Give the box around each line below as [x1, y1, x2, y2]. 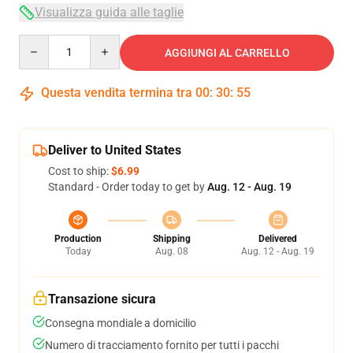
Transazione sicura [48, 292, 156, 307]
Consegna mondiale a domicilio [45, 317, 196, 329]
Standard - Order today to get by [48, 180, 207, 193]
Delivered [258, 233, 297, 244]
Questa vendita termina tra [38, 85, 195, 100]
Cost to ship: [48, 165, 111, 177]
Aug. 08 [154, 246, 188, 257]
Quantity [18, 35, 61, 48]
